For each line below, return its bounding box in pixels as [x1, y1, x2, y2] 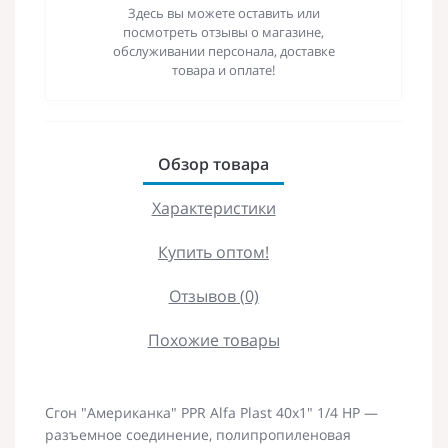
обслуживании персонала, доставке [112, 41, 335, 60]
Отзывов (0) [168, 284, 259, 307]
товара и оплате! [172, 60, 275, 79]
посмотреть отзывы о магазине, [123, 22, 324, 41]
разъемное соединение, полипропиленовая [45, 424, 351, 444]
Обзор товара [158, 152, 269, 175]
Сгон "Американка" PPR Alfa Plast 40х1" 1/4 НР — [45, 402, 378, 422]
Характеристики [151, 196, 276, 219]
